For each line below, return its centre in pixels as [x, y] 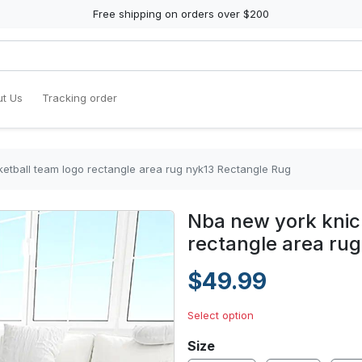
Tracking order [80, 98]
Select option [221, 315]
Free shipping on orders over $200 [181, 14]
